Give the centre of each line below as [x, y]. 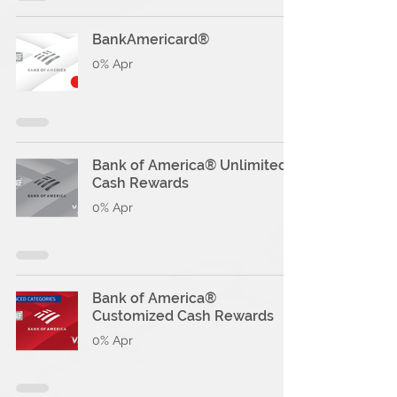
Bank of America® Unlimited [190, 165]
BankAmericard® [151, 39]
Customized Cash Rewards [183, 316]
